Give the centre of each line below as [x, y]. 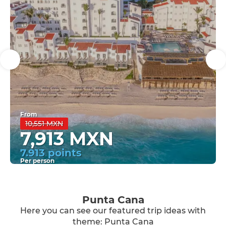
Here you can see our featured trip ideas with [113, 211]
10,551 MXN [44, 124]
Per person [37, 161]
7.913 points [51, 153]
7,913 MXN [67, 139]
